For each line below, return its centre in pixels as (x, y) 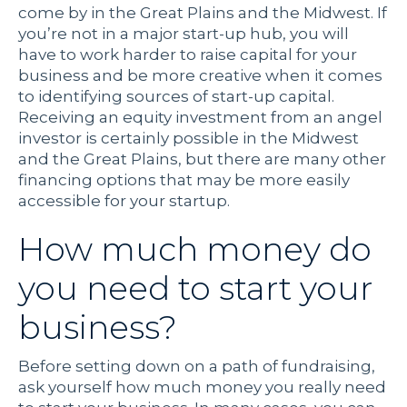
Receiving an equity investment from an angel (200, 118)
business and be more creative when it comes (200, 76)
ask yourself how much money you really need (202, 387)
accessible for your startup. (124, 201)
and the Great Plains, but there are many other (202, 159)
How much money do (195, 249)
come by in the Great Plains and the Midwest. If (203, 13)
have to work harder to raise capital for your (188, 55)
